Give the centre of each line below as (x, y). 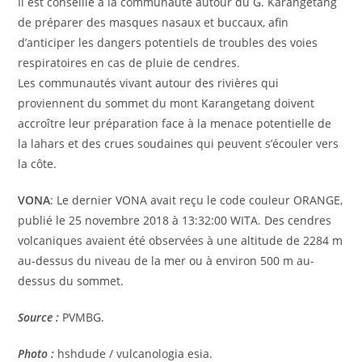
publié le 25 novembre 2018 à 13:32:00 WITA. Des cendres (175, 220)
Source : (39, 317)
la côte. (38, 163)
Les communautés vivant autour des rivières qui (149, 82)
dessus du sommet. (71, 280)
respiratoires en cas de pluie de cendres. (129, 62)
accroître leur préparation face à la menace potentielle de (175, 123)
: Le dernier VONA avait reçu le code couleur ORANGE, (197, 200)
